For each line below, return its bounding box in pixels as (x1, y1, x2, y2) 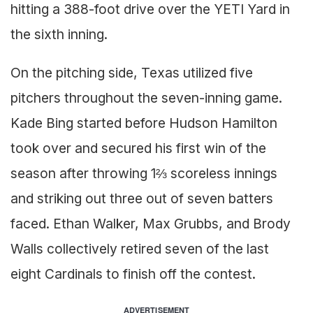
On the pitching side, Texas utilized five (10, 64, 253, 81)
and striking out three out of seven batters (10, 189, 273, 207)
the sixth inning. (10, 25, 108, 43)
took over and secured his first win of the (10, 139, 266, 156)
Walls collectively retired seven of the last (10, 240, 269, 257)
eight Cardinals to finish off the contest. (10, 265, 256, 282)
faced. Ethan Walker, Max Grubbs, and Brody (10, 214, 291, 232)
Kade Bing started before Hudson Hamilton (10, 114, 277, 131)
